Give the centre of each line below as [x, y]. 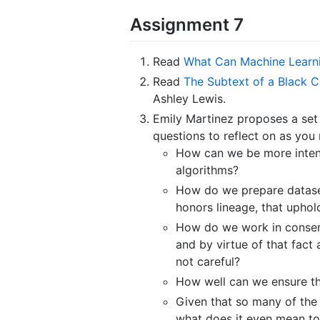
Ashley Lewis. [189, 98]
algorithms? [207, 170]
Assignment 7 [187, 24]
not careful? [208, 261]
